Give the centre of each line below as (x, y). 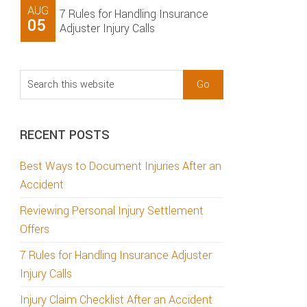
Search (37, 78)
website (38, 115)
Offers (35, 229)
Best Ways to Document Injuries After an (121, 166)
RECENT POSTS (65, 135)
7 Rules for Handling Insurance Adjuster (116, 255)
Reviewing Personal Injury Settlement (112, 211)
